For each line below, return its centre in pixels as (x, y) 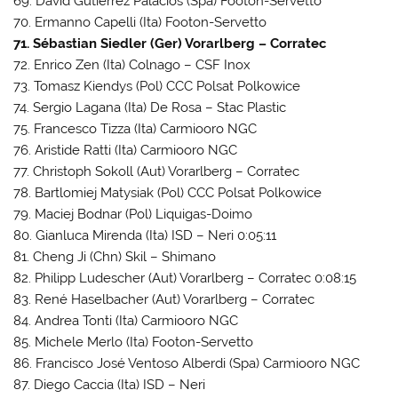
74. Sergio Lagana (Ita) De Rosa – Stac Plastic (150, 107)
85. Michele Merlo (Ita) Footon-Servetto (134, 342)
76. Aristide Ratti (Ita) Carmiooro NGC (126, 150)
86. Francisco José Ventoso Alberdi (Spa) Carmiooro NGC (187, 363)
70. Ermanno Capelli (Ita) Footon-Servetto (140, 22)
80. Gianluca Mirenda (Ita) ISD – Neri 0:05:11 (145, 235)
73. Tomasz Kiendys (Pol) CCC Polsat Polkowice (157, 86)
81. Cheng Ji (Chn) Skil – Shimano (115, 256)
